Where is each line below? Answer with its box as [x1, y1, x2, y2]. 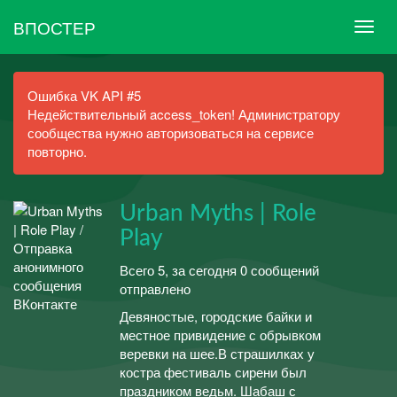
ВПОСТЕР [13, 14, 96, 39]
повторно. [27, 142, 87, 160]
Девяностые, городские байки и [120, 307, 312, 325]
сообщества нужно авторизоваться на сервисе [27, 123, 314, 142]
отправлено [120, 278, 191, 298]
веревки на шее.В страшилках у [120, 344, 315, 362]
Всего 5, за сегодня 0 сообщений [120, 260, 319, 279]
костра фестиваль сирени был [120, 362, 307, 381]
